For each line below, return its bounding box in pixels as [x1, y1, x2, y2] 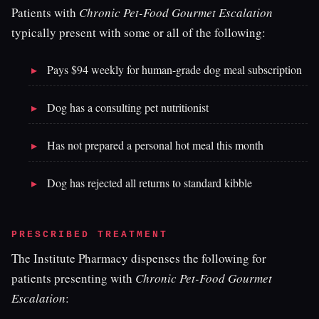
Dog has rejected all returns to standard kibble [47, 175, 252, 190]
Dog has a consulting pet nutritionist [47, 100, 209, 115]
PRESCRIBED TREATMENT [11, 229, 168, 240]
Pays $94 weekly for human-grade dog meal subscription [47, 62, 302, 77]
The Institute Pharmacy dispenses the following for [11, 250, 266, 266]
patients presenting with [11, 270, 135, 286]
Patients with [11, 4, 79, 21]
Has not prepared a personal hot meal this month [47, 137, 263, 152]
